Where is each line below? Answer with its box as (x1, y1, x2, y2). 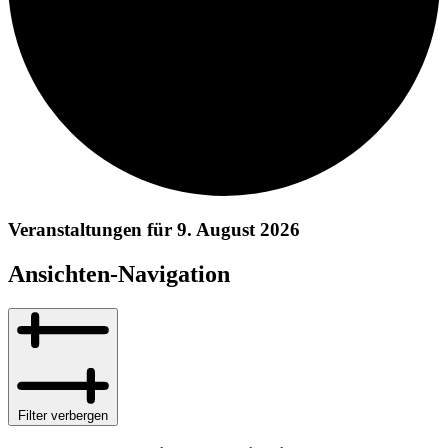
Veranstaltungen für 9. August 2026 (8, 218, 300, 240)
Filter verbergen (18, 407, 108, 423)
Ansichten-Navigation (8, 260, 230, 287)
